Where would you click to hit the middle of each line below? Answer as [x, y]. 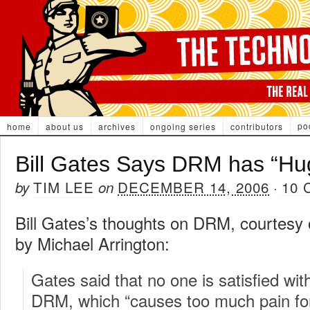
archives [117, 126]
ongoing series [183, 126]
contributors [256, 126]
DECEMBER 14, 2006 [193, 187]
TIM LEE [64, 187]
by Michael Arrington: [92, 243]
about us [64, 126]
